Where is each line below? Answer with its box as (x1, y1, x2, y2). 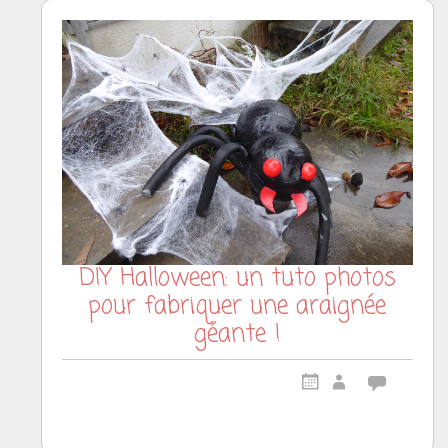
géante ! (193, 316, 281, 354)
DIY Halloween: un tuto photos (78, 260, 396, 298)
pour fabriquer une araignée (88, 288, 387, 326)
